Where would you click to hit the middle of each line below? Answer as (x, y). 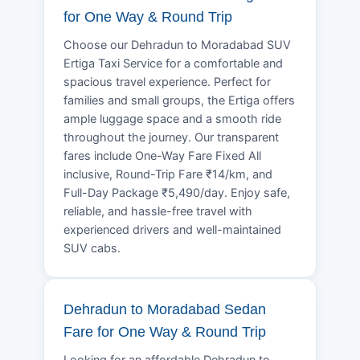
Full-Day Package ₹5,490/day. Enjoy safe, (177, 192)
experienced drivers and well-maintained (172, 229)
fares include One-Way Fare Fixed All (162, 155)
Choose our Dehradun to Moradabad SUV (177, 45)
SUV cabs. (92, 248)
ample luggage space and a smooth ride (172, 119)
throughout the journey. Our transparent (171, 137)
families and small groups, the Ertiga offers (179, 100)
